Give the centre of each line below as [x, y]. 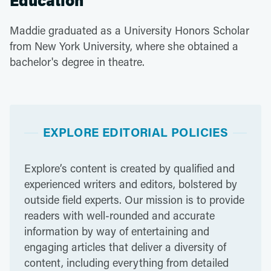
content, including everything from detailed [126, 263]
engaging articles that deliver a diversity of [125, 247]
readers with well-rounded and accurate [119, 215]
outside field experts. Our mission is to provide [134, 200]
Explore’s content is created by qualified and [129, 168]
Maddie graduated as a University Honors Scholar [129, 30]
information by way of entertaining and [117, 231]
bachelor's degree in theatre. [77, 62]
